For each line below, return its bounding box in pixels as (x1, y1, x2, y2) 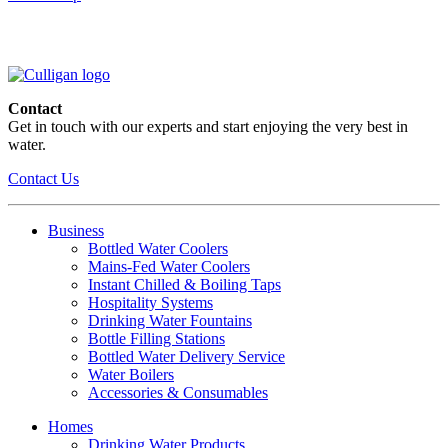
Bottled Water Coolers (88, 239, 228, 257)
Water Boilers (88, 365, 174, 383)
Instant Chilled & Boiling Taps (88, 275, 281, 293)
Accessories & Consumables (88, 383, 268, 401)
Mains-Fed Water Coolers (88, 257, 250, 275)
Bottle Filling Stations (88, 329, 225, 347)
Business (48, 221, 104, 239)
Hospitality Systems (88, 293, 213, 311)
